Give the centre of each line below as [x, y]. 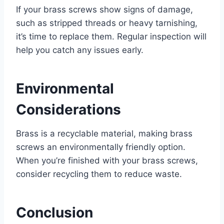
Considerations [68, 110]
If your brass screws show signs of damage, [104, 10]
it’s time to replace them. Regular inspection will [111, 37]
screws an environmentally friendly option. [101, 147]
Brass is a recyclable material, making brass [104, 134]
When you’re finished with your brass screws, [107, 161]
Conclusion [54, 213]
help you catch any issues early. [80, 50]
